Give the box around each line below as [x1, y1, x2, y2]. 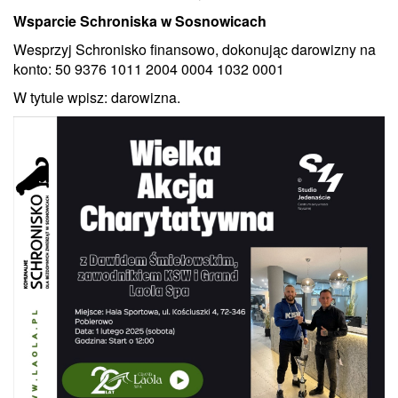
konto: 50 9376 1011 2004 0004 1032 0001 [13, 58, 288, 79]
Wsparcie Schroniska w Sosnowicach [13, 10, 270, 31]
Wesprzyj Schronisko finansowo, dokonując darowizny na [13, 38, 376, 60]
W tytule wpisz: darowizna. [13, 86, 184, 107]
